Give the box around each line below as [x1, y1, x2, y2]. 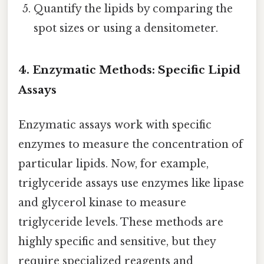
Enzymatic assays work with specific [18, 118, 212, 132]
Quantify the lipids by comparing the [34, 2, 233, 16]
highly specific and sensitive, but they [18, 235, 216, 249]
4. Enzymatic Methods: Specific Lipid [18, 62, 240, 77]
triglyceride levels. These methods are [18, 216, 223, 229]
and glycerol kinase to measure [18, 196, 186, 210]
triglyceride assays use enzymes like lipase [18, 177, 244, 190]
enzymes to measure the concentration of [18, 138, 243, 151]
